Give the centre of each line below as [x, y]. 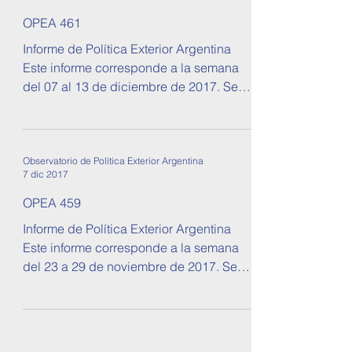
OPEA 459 [52, 203]
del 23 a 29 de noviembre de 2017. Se [130, 266]
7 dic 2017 [46, 174]
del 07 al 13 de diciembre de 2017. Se [57, 86]
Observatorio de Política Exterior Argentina [113, 161]
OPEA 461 [52, 23]
